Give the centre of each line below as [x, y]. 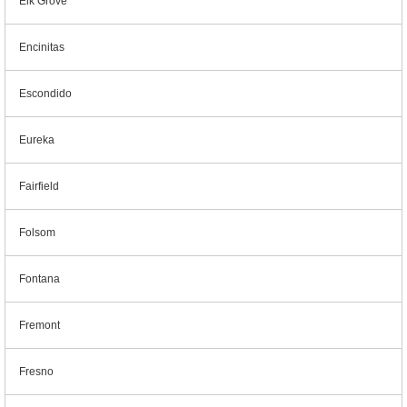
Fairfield [39, 186]
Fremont [40, 325]
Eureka [37, 140]
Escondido [45, 94]
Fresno [36, 372]
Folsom [37, 233]
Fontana [40, 279]
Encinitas [42, 47]
